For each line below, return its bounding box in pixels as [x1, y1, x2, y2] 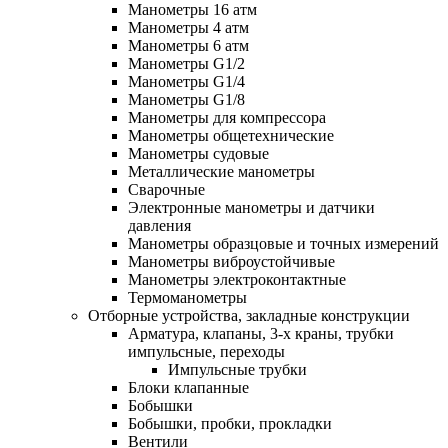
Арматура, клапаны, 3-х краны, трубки [128, 324, 394, 342]
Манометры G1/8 [128, 90, 245, 108]
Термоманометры [128, 288, 247, 306]
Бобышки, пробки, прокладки [128, 414, 332, 432]
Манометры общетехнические [128, 126, 334, 144]
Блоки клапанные [128, 378, 249, 396]
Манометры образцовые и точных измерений [128, 234, 439, 252]
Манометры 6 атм [128, 36, 249, 54]
